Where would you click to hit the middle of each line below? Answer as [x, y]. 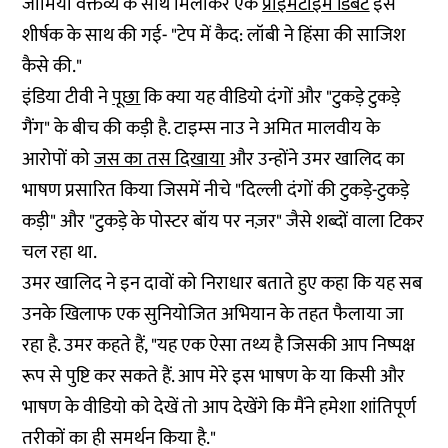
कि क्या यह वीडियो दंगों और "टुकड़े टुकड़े [270, 97]
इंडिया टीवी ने [67, 97]
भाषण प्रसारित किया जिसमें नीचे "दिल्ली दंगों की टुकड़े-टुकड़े [216, 190]
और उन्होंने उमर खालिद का [315, 159]
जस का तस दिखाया [160, 159]
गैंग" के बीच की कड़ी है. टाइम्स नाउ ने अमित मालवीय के [201, 128]
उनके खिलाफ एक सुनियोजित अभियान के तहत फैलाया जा [213, 314]
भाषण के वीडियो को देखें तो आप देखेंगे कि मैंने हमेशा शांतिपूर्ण [219, 407]
